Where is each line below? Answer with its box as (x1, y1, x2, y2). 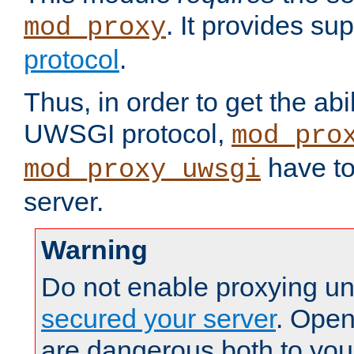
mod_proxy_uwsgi (24, 155, 261, 186)
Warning (41, 235, 148, 265)
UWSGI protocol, (24, 119, 232, 149)
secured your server (41, 303, 276, 334)
